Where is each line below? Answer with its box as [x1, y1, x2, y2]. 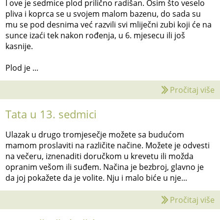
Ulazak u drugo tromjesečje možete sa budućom [5, 129, 185, 140]
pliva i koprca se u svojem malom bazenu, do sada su [5, 8, 201, 20]
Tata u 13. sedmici [5, 107, 97, 122]
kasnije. [5, 41, 35, 52]
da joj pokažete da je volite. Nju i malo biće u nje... [5, 172, 188, 184]
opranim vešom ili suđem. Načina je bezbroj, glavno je [5, 162, 204, 173]
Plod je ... [5, 62, 39, 74]
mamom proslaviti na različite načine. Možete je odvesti [5, 140, 210, 151]
